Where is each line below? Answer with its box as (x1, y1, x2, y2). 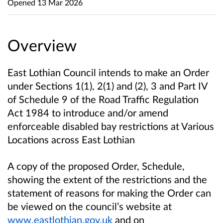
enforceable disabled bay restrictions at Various (7, 120, 214, 132)
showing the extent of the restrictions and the (7, 173, 207, 186)
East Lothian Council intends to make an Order (7, 66, 209, 79)
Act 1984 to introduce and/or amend (7, 107, 168, 119)
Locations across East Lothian (7, 133, 135, 146)
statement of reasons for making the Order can (7, 187, 211, 199)
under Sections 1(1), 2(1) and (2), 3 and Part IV (7, 80, 208, 92)
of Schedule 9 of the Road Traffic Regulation (7, 93, 199, 106)
